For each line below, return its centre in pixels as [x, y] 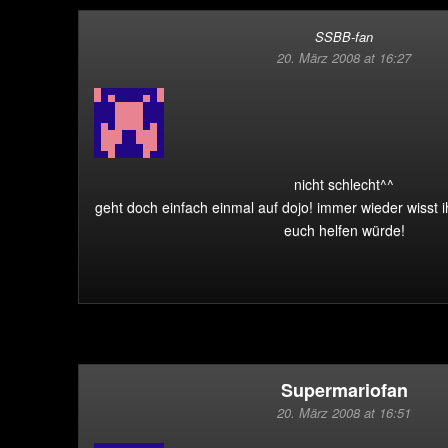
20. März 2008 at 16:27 [344, 57]
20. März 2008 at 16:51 [344, 412]
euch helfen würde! [344, 230]
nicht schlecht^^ [344, 184]
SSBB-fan [344, 36]
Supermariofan [344, 390]
